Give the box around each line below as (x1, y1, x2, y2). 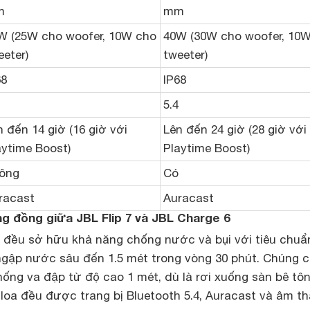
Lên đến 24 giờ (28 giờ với (163, 122, 307, 136)
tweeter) (163, 48, 208, 62)
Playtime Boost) (163, 141, 250, 155)
